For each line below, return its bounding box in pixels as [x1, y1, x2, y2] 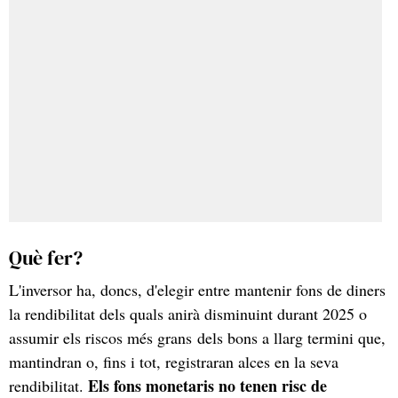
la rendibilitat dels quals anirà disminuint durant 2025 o [9, 302, 367, 324]
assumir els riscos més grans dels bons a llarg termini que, [9, 326, 386, 348]
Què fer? [9, 243, 83, 272]
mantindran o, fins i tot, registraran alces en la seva [9, 350, 338, 372]
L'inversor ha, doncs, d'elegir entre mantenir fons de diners [9, 278, 386, 300]
